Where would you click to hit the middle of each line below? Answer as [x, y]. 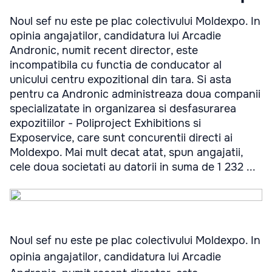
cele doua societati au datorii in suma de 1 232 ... [133, 167]
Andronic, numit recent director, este [104, 50]
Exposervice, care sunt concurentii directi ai [121, 138]
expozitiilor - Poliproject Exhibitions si [105, 123]
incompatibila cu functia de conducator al [116, 65]
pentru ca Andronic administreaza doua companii [135, 94]
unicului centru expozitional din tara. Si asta [121, 80]
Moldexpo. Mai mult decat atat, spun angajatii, [126, 152]
